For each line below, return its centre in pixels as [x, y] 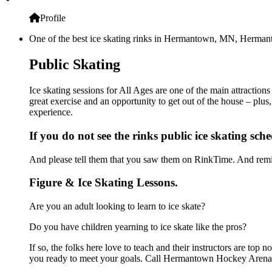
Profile [53, 18]
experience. [51, 112]
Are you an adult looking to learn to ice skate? [117, 206]
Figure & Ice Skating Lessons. [104, 183]
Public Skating [75, 65]
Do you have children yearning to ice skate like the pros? [138, 227]
